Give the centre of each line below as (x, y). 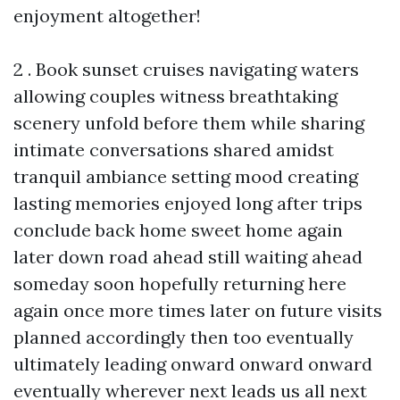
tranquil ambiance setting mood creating (186, 177)
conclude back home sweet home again (178, 230)
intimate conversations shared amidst (174, 150)
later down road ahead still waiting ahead (188, 257)
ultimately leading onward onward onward (193, 364)
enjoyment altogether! (107, 16)
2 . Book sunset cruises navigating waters (186, 70)
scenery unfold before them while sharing (189, 123)
